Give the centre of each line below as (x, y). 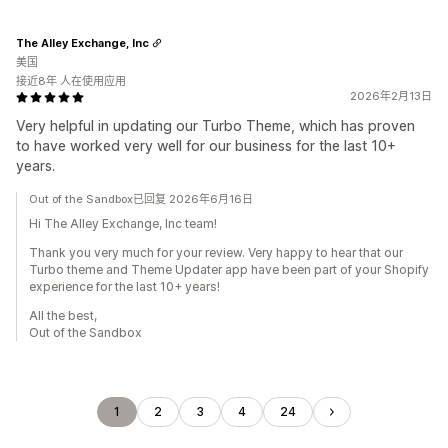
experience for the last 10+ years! (124, 286)
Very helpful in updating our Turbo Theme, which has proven (215, 125)
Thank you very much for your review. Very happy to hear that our (216, 252)
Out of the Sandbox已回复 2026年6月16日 (141, 199)
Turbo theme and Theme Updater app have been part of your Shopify (229, 269)
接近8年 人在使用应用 (71, 81)
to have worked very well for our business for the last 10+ (206, 145)
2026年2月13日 (391, 96)
